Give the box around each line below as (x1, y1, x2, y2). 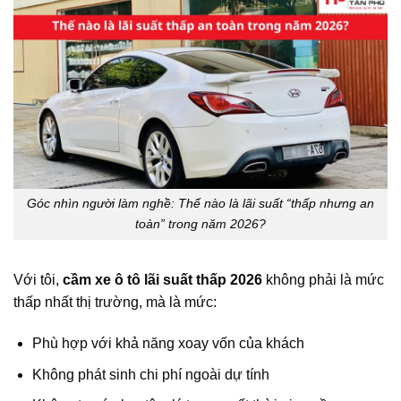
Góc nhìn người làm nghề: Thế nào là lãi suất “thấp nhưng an (27, 196, 374, 211)
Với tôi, (13, 272, 63, 288)
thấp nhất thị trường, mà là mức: (13, 294, 217, 311)
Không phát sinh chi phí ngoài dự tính (31, 366, 269, 382)
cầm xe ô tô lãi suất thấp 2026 (63, 272, 262, 288)
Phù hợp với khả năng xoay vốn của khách (31, 335, 304, 351)
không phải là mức (262, 272, 384, 288)
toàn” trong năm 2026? (135, 217, 266, 232)
